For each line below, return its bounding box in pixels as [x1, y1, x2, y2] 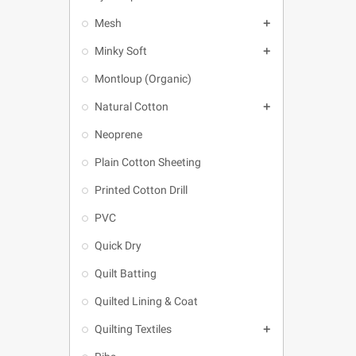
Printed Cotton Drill [95, 184, 188, 196]
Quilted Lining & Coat [95, 295, 198, 308]
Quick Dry [95, 239, 141, 252]
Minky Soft [95, 44, 147, 57]
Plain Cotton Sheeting [95, 156, 201, 168]
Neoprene [95, 128, 142, 141]
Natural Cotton [95, 100, 168, 113]
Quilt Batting [95, 267, 157, 280]
